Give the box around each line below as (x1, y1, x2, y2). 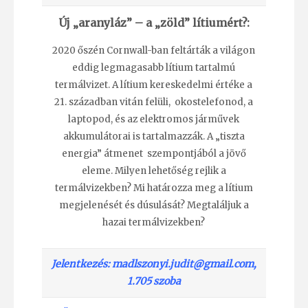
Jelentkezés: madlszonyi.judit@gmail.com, (51, 257, 256, 270)
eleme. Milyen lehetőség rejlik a (81, 165, 226, 177)
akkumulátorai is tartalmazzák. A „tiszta (63, 131, 245, 143)
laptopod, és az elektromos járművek (68, 113, 240, 126)
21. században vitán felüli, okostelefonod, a (54, 96, 254, 109)
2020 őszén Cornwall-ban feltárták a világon (52, 45, 256, 57)
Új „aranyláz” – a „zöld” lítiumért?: (58, 15, 250, 30)
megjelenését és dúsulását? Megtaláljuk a (58, 199, 249, 212)
